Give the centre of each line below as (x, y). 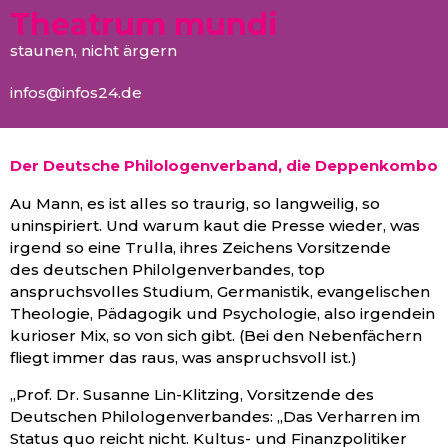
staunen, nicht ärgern (93, 50)
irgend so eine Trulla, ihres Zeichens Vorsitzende (200, 248)
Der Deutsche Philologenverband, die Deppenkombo (224, 166)
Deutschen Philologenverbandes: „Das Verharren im (215, 416)
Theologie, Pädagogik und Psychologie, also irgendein (222, 314)
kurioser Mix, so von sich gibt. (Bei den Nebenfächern (216, 336)
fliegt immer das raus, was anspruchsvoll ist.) (183, 358)
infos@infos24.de (76, 92)
